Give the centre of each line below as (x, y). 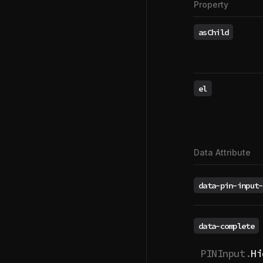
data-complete (226, 226)
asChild (214, 32)
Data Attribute (222, 152)
